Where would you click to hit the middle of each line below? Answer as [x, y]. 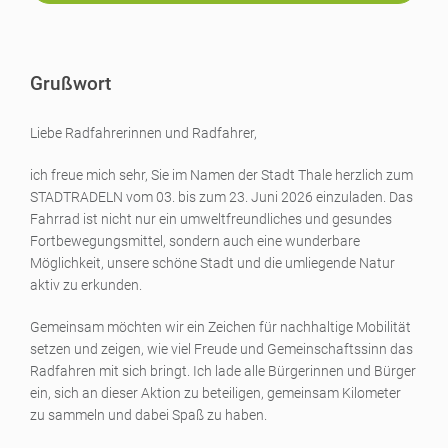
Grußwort [70, 83]
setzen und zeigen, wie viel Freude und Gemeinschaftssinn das [221, 349]
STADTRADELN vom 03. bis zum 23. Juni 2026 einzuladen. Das [221, 197]
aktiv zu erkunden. [86, 285]
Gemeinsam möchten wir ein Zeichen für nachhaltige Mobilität [220, 327]
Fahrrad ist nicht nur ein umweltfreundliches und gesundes [211, 219]
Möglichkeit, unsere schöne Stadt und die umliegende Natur [212, 263]
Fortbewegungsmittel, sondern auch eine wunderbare [195, 241]
